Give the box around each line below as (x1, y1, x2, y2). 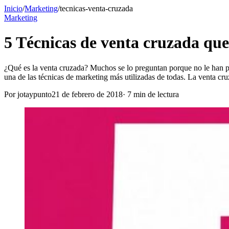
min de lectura (131, 89, 179, 99)
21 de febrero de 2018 (52, 89, 123, 99)
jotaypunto (17, 89, 52, 99)
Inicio (4, 4, 22, 13)
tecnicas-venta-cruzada (60, 4, 133, 13)
